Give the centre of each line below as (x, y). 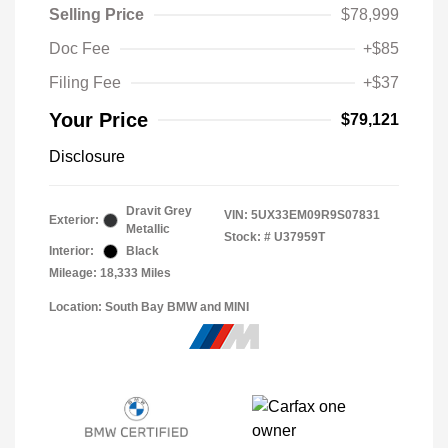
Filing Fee (85, 82)
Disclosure (87, 156)
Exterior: (74, 220)
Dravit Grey (159, 211)
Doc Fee (79, 48)
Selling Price (96, 14)
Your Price (98, 120)
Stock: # (247, 237)
